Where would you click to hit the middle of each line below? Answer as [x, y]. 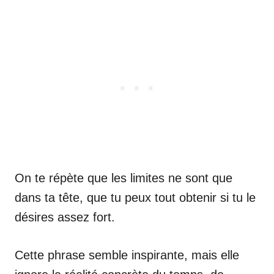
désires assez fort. [65, 217]
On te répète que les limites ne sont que [124, 178]
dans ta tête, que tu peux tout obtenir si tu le [135, 197]
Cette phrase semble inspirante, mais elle [127, 255]
